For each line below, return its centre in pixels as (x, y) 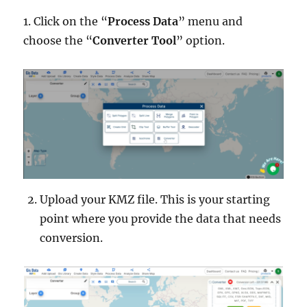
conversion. (72, 238)
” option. (201, 41)
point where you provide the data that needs (161, 219)
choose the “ (58, 41)
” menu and (211, 22)
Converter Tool (135, 41)
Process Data (143, 22)
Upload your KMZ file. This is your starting (155, 200)
